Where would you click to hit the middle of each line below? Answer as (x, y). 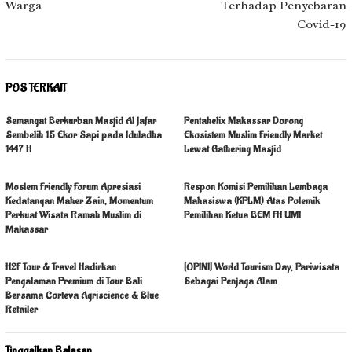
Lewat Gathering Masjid (233, 148)
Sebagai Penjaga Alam (231, 280)
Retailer (22, 309)
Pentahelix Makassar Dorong (244, 120)
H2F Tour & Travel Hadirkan (61, 266)
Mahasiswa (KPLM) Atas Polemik (252, 200)
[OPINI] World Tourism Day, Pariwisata (262, 266)
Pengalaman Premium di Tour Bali (74, 280)
